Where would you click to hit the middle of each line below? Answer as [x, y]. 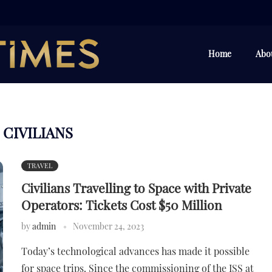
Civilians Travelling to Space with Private [137, 187]
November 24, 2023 [109, 226]
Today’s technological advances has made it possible [136, 251]
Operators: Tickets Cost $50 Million [122, 204]
